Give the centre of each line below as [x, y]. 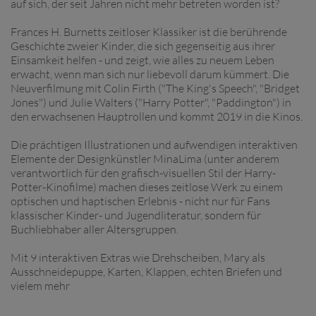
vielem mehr [40, 286]
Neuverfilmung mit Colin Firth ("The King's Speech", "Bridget [155, 88]
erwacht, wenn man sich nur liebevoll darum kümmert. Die [150, 74]
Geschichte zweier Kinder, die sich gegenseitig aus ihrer [143, 46]
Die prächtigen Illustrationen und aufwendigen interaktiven [154, 145]
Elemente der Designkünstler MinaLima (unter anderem [145, 159]
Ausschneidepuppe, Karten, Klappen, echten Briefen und [146, 272]
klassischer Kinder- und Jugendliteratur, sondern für [136, 215]
